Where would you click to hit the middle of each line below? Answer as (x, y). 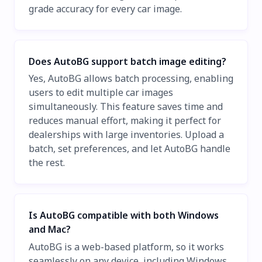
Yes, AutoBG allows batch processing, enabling (131, 79)
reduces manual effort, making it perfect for (125, 121)
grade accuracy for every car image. (105, 8)
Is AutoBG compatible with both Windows (124, 216)
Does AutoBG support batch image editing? (127, 61)
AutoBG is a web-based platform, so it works (126, 247)
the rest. (47, 163)
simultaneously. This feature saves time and (126, 107)
